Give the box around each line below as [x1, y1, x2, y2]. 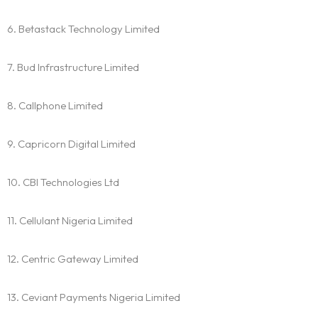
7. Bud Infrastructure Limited [7, 60, 139, 75]
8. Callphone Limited [7, 99, 103, 113]
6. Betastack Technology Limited [7, 22, 160, 36]
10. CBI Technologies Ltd [7, 175, 119, 190]
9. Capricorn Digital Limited [7, 137, 136, 151]
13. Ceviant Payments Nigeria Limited [7, 290, 180, 305]
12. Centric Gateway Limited [7, 252, 138, 266]
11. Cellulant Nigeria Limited [7, 214, 133, 228]
